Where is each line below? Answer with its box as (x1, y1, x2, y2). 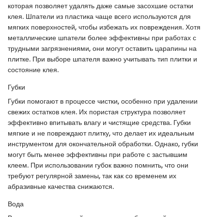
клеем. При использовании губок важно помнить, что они (8, 160, 188, 170)
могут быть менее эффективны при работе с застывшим (8, 150, 187, 160)
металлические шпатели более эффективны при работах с (8, 33, 196, 43)
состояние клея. (8, 65, 59, 75)
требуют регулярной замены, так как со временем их (8, 171, 176, 181)
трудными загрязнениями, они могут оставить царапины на (8, 44, 197, 54)
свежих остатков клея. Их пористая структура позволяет (8, 107, 186, 117)
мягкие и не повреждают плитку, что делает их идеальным (8, 128, 194, 139)
